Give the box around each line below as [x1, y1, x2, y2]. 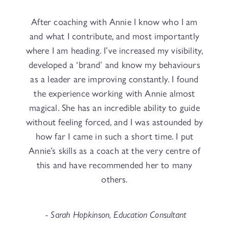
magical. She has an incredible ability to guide [29, 102, 200, 114]
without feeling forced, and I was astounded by [26, 117, 203, 128]
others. [101, 174, 128, 186]
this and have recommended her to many [36, 159, 193, 171]
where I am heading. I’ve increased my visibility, [26, 45, 203, 57]
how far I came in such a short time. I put [35, 131, 194, 143]
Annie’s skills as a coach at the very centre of [29, 145, 200, 157]
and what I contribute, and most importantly [30, 31, 199, 42]
